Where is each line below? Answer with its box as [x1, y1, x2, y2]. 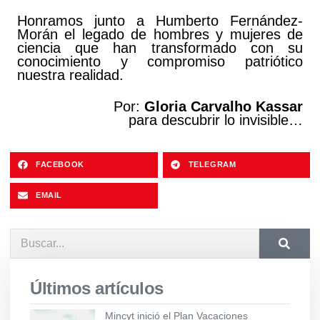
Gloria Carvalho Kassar [144, 98, 303, 114]
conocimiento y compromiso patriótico [17, 53, 303, 69]
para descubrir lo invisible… [129, 111, 303, 128]
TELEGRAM [188, 160, 236, 169]
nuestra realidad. [17, 66, 124, 83]
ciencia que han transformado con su [17, 39, 303, 56]
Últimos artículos [30, 278, 164, 298]
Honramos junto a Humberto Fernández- [17, 12, 303, 29]
